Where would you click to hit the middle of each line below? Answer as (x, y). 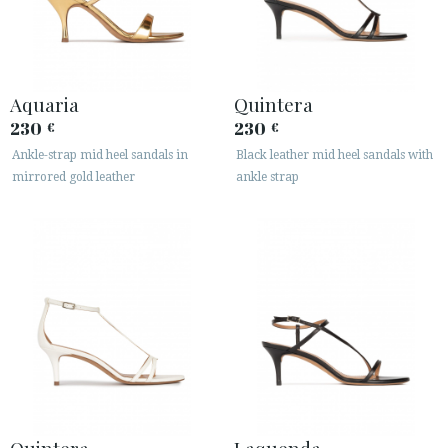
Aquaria (44, 104)
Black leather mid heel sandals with (334, 155)
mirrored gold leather (73, 177)
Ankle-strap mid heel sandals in (100, 155)
